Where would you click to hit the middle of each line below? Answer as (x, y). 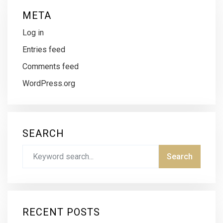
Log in (33, 33)
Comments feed (51, 67)
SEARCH (43, 134)
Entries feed (44, 50)
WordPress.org (49, 84)
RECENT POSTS (61, 212)
